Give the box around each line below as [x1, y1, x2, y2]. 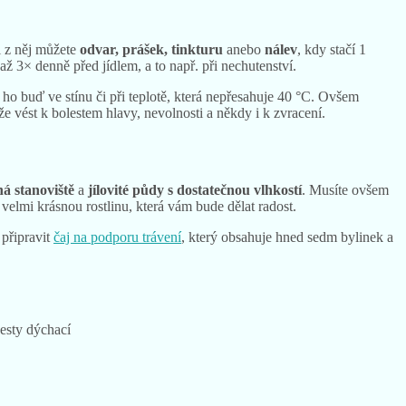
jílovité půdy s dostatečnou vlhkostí [88, 182, 302, 198]
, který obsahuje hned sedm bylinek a [181, 229, 393, 246]
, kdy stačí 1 [297, 42, 366, 58]
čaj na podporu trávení [53, 229, 181, 246]
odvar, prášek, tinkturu [80, 42, 227, 58]
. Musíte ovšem [302, 182, 389, 198]
